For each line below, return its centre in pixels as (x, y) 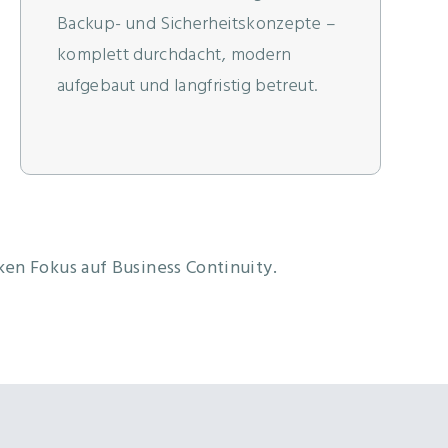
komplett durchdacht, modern (174, 56)
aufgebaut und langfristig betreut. (187, 87)
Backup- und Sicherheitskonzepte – (196, 25)
